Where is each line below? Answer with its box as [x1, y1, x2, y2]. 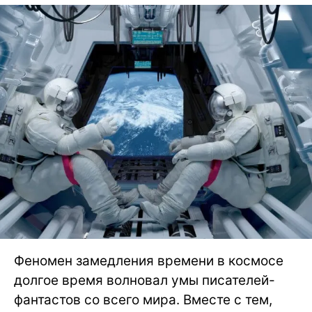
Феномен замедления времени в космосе [14, 253, 283, 270]
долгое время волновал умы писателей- [14, 272, 275, 289]
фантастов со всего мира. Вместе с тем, [14, 292, 272, 309]
